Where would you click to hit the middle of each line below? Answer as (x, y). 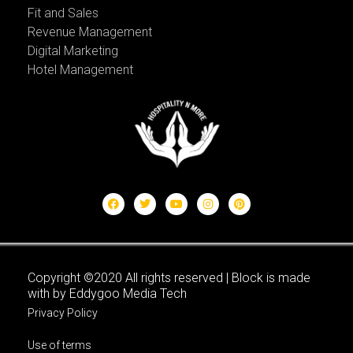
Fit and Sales (63, 13)
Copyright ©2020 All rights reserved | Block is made (169, 277)
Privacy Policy (63, 312)
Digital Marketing (73, 50)
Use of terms (59, 345)
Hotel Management (80, 69)
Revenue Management (90, 32)
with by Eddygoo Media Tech (107, 293)
